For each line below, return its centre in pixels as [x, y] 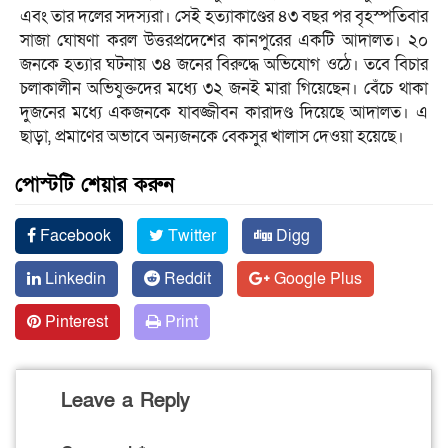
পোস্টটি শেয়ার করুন [94, 185]
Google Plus [316, 279]
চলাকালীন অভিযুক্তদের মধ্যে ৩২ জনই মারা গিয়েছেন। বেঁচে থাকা [224, 89]
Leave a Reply [125, 401]
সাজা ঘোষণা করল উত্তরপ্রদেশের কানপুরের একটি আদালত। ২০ [224, 41]
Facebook [73, 236]
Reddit [185, 279]
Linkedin [73, 279]
